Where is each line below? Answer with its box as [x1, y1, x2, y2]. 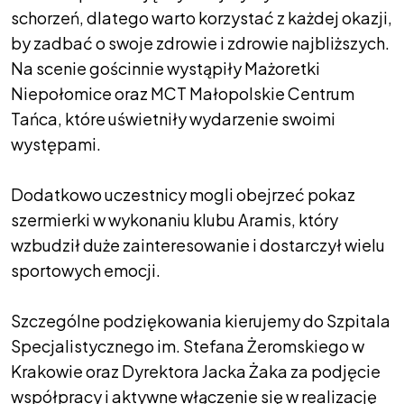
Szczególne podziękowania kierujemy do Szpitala [11, 309, 390, 331]
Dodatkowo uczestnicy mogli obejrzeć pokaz [11, 183, 355, 205]
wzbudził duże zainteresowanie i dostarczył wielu [11, 234, 385, 255]
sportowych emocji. [11, 259, 161, 280]
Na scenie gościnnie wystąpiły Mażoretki [11, 57, 320, 78]
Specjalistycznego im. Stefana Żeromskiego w [11, 335, 364, 356]
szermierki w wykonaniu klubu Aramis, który [11, 208, 338, 230]
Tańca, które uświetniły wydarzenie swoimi [11, 107, 335, 129]
